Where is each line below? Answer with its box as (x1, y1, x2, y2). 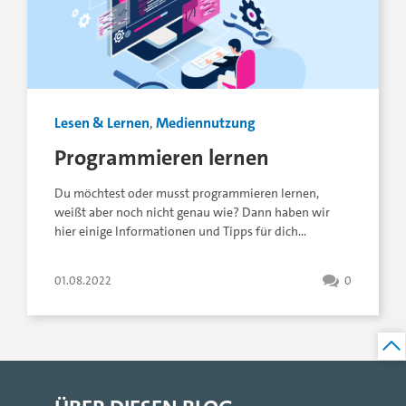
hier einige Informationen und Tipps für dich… (54, 223, 306, 240)
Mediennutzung (156, 113, 256, 132)
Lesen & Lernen (54, 113, 150, 132)
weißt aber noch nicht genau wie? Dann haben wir (54, 204, 330, 221)
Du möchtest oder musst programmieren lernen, (54, 185, 319, 202)
